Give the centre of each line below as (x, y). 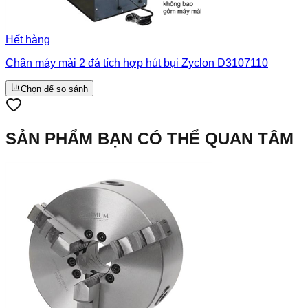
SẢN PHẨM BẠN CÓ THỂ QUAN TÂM (150, 138)
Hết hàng (28, 39)
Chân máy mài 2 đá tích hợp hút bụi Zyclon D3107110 (137, 63)
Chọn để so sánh (54, 89)
